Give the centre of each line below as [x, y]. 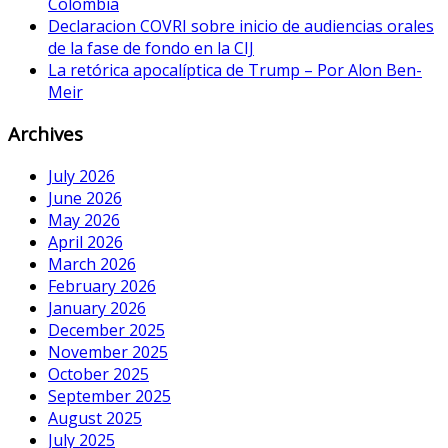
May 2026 [84, 220]
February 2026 [102, 286]
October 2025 [98, 374]
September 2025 [109, 396]
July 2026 [81, 176]
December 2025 [106, 330]
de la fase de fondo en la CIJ [151, 47]
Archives [45, 134]
